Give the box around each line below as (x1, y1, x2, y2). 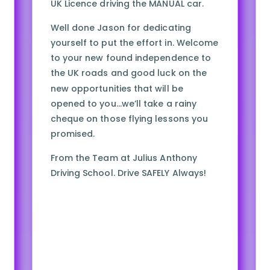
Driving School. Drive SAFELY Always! (50, 167, 206, 180)
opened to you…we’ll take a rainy (50, 97, 196, 110)
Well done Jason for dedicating (50, 21, 191, 34)
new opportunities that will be (50, 82, 183, 95)
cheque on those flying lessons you (50, 113, 208, 125)
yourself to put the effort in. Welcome (50, 36, 219, 49)
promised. (50, 128, 95, 140)
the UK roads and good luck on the (50, 67, 207, 80)
